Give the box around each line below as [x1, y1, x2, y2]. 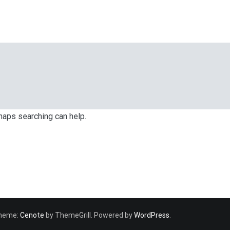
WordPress [134, 211, 169, 219]
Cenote [20, 211, 44, 219]
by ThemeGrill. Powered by [44, 211, 134, 219]
